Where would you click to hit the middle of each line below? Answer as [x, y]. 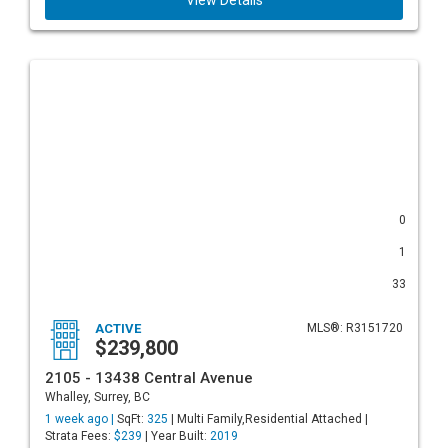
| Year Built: [176, 436]
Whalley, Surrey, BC [97, 397]
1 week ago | [81, 419]
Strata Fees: [79, 436]
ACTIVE [118, 328]
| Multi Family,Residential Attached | [268, 419]
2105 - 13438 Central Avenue [149, 378]
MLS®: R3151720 [355, 328]
